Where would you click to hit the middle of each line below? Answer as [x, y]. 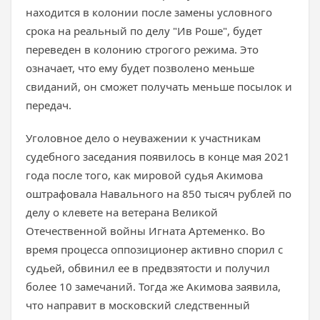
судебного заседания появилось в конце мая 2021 [158, 156]
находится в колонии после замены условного [149, 12]
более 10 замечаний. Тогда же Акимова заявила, [153, 286]
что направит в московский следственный [138, 305]
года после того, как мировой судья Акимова [144, 175]
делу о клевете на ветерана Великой [122, 212]
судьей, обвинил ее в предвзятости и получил [148, 268]
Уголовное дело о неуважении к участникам [143, 138]
